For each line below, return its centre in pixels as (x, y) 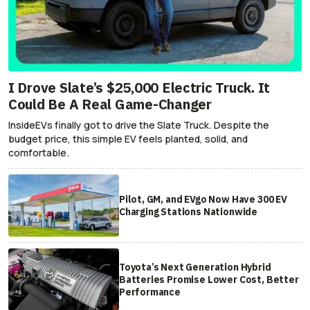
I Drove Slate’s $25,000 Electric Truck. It (139, 88)
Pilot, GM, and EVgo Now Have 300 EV (203, 200)
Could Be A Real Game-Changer (110, 104)
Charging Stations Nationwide (188, 212)
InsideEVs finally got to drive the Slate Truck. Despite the (139, 125)
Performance (149, 292)
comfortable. (39, 153)
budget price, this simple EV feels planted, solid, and (128, 139)
